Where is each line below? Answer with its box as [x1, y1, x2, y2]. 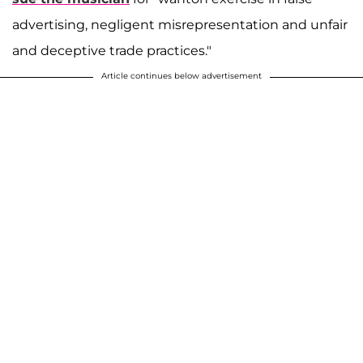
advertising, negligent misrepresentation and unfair [12, 17, 348, 33]
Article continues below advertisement [101, 70, 262, 82]
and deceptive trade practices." [12, 43, 211, 59]
